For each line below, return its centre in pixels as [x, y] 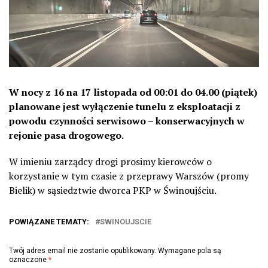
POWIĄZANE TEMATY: [49, 221]
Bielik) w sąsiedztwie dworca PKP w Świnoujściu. [113, 190]
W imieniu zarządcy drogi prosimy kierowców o [110, 161]
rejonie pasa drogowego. [66, 135]
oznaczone [29, 259]
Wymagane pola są [190, 250]
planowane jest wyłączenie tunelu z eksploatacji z [125, 106]
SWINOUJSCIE [126, 221]
